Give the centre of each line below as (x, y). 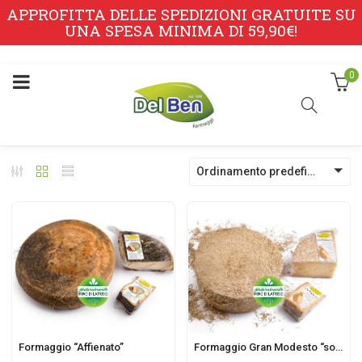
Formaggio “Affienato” (72, 347)
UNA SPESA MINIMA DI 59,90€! (181, 30)
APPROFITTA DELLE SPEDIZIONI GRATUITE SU (181, 14)
